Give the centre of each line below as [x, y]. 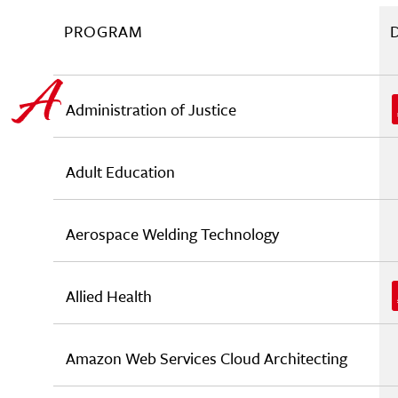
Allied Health [109, 296]
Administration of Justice [151, 109]
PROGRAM [103, 31]
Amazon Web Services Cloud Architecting [207, 358]
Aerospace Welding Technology [172, 234]
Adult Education [120, 171]
